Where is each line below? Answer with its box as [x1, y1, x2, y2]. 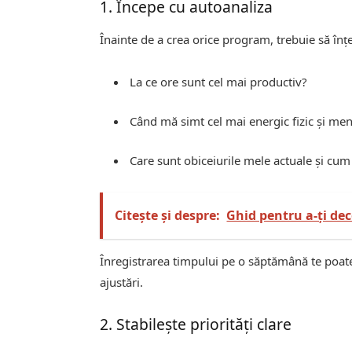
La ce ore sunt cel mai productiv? [130, 74, 308, 90]
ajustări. [100, 274, 144, 291]
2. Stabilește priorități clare [100, 313, 292, 335]
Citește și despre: [115, 207, 221, 225]
